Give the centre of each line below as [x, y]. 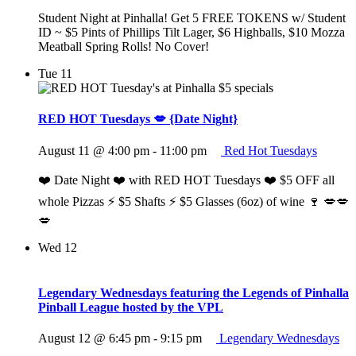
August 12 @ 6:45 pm [94, 339]
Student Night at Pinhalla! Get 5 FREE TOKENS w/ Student [192, 18]
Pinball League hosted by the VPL [131, 307]
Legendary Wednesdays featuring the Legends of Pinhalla [193, 292]
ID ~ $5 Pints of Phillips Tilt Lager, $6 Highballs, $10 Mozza [192, 33]
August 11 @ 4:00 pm [94, 150]
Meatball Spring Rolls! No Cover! [124, 47]
